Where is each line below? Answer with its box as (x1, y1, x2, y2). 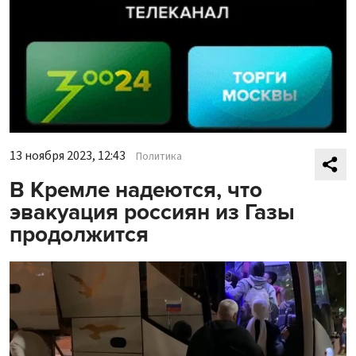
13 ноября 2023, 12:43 (10, 146, 126, 164)
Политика (136, 148, 182, 164)
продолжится (10, 220, 149, 248)
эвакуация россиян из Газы (10, 198, 295, 226)
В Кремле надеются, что (10, 176, 262, 203)
